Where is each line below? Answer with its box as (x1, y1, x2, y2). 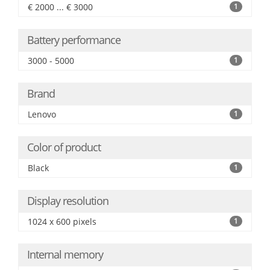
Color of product (27, 140, 101, 154)
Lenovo (28, 108, 56, 120)
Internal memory (27, 247, 103, 262)
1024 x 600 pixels (28, 216, 96, 227)
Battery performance (27, 33, 121, 47)
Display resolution (27, 193, 108, 208)
